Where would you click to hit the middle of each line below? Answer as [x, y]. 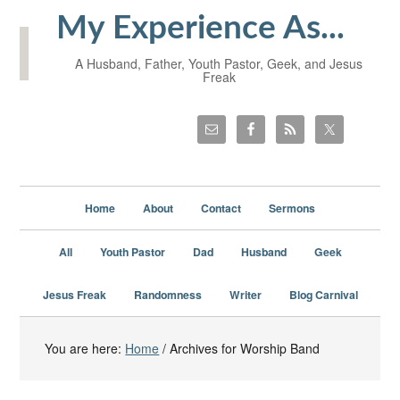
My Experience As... [200, 28]
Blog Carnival [323, 294]
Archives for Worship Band [243, 348]
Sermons [292, 208]
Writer [245, 294]
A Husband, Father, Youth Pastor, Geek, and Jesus [219, 63]
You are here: [85, 348]
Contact [221, 208]
